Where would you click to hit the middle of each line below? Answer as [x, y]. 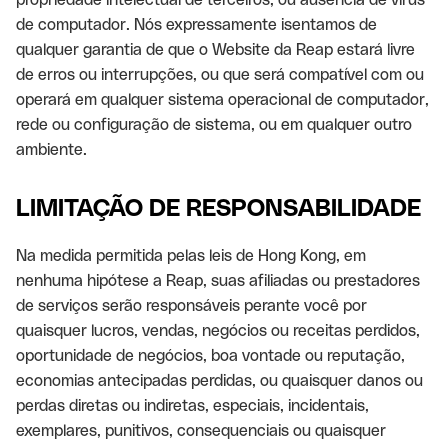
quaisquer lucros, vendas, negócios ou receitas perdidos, [218, 330]
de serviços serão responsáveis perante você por [191, 305]
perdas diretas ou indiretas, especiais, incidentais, [192, 405]
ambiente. [51, 149]
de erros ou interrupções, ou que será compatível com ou [220, 74]
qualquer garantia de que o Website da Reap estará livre [215, 49]
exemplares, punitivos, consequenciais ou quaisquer [201, 430]
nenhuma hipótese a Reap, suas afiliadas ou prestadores [218, 280]
